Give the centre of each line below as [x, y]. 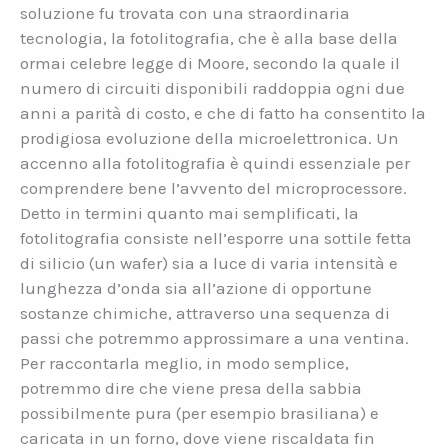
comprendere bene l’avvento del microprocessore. [213, 188]
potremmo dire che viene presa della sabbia [191, 388]
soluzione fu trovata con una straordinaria [185, 13]
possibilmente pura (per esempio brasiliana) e [199, 413]
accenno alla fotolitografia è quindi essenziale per [215, 163]
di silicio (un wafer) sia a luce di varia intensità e [209, 263]
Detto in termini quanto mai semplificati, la [189, 213]
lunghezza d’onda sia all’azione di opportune [196, 288]
